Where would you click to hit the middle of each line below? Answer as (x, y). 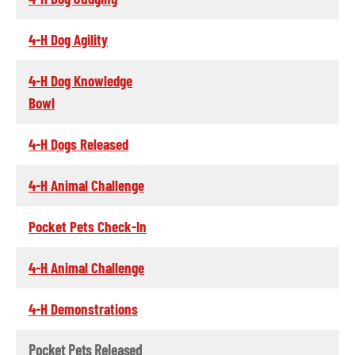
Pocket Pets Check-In (88, 226)
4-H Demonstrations (83, 308)
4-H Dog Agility (68, 39)
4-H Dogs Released (78, 143)
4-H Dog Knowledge (80, 80)
